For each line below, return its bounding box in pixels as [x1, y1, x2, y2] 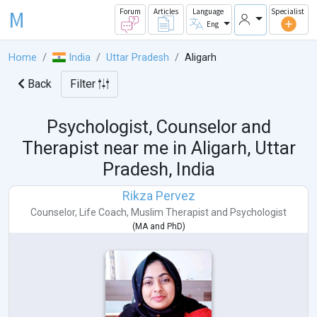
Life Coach [79, 207, 127, 219]
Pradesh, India [102, 158, 215, 180]
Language [192, 6, 224, 17]
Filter [70, 77, 98, 91]
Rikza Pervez [122, 188, 195, 204]
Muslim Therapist [131, 207, 209, 219]
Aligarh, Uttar [190, 137, 296, 159]
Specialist [271, 6, 304, 17]
